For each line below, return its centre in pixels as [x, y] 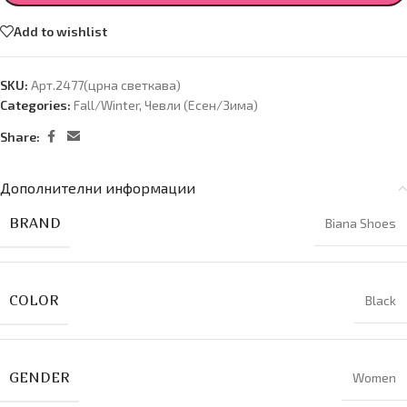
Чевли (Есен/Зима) [201, 105]
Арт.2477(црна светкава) [106, 85]
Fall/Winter [106, 105]
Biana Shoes [361, 223]
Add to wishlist [60, 31]
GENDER [40, 377]
